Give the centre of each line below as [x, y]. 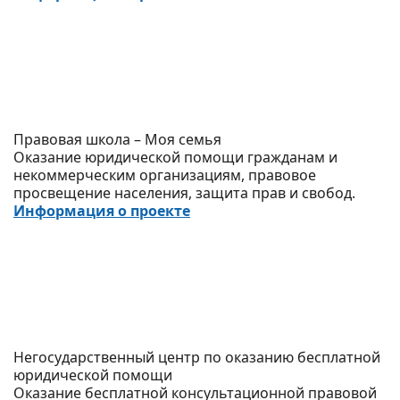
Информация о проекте [102, 210]
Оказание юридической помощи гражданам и [175, 157]
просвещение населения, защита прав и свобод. [184, 192]
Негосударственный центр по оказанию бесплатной [197, 357]
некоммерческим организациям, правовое [165, 175]
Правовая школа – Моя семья [117, 139]
